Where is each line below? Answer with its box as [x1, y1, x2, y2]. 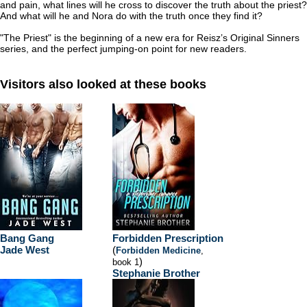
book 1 [112, 257, 139, 267]
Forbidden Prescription [112, 232, 223, 244]
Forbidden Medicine [116, 245, 201, 256]
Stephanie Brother [112, 267, 200, 279]
